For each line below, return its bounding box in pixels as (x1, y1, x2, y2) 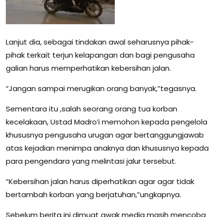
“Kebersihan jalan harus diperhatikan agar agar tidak (6, 176, 194, 187)
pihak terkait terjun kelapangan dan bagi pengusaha (6, 50, 195, 61)
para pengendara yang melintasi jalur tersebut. (6, 156, 176, 167)
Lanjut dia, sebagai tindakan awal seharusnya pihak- (6, 37, 194, 47)
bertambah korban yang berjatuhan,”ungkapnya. (6, 189, 181, 200)
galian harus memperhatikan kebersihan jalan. (6, 63, 171, 74)
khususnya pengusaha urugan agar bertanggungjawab (6, 130, 204, 140)
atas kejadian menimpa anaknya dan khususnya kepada (6, 143, 209, 154)
